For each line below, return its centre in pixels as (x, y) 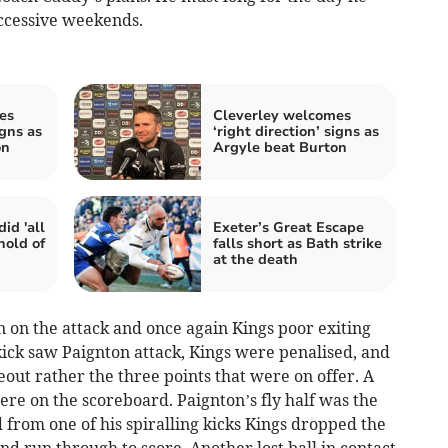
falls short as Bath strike (297, 244)
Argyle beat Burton (280, 148)
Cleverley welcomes (282, 116)
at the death (255, 260)
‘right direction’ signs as (296, 132)
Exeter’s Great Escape (288, 228)
